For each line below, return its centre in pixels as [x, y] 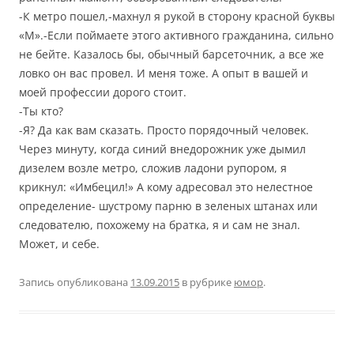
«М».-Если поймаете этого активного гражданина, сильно [176, 35]
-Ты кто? [41, 111]
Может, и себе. [59, 244]
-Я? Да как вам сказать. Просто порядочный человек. [164, 130]
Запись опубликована [75, 282]
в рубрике [207, 282]
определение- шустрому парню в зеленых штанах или [168, 206]
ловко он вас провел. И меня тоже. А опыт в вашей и [164, 73]
